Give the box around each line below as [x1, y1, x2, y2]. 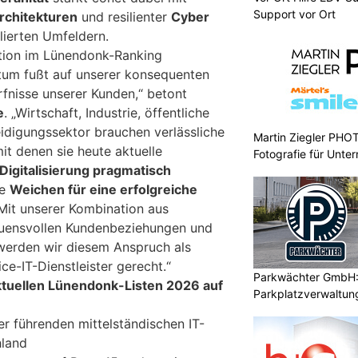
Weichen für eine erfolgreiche [10, 181, 197, 198]
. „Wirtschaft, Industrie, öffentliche [4, 105, 209, 121]
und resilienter [78, 9, 171, 26]
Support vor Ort [253, 6, 336, 21]
